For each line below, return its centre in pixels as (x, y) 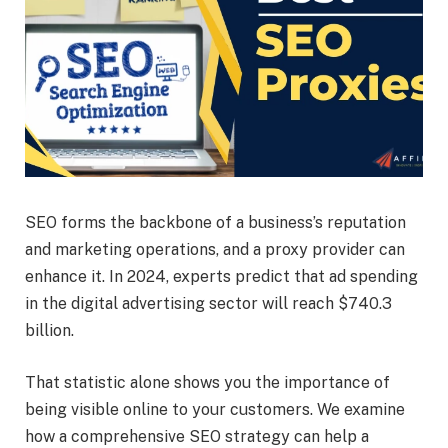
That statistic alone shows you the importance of (207, 382)
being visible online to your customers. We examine (215, 409)
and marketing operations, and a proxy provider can (215, 250)
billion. (51, 331)
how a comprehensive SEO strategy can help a (197, 436)
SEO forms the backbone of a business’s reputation (215, 223)
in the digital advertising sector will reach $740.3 (208, 304)
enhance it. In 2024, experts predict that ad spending (221, 277)
